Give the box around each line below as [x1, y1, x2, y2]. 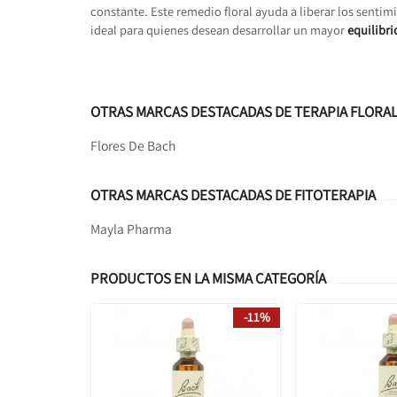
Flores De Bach [90, 136, 175, 154]
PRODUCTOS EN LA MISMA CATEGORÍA [90, 268, 326, 288]
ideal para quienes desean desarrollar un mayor [90, 20, 347, 38]
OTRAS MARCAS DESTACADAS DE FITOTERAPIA [90, 184, 376, 205]
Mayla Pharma [90, 219, 172, 237]
